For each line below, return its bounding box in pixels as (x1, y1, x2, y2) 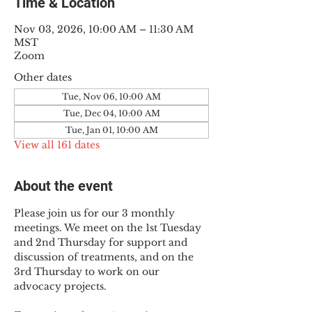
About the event (14, 178, 113, 194)
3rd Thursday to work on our (14, 265, 162, 278)
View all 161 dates (14, 139, 100, 151)
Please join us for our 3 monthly (14, 207, 178, 219)
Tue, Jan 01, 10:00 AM (65, 125, 158, 135)
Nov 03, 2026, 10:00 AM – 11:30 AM (14, 23, 194, 36)
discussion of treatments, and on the (14, 251, 196, 263)
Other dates (14, 71, 72, 84)
